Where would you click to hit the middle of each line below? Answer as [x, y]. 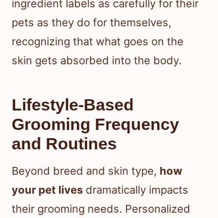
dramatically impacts [136, 190]
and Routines [64, 144]
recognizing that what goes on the [98, 42]
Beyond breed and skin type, [86, 171]
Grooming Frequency [95, 124]
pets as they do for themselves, [91, 23]
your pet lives [47, 190]
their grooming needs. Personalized [101, 209]
